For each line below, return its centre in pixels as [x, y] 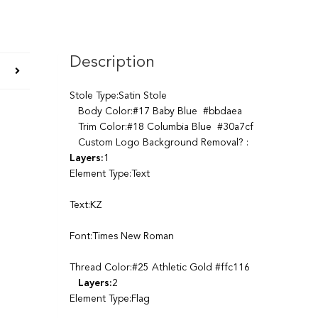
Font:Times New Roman [122, 237]
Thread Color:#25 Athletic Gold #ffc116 [160, 268]
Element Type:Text [110, 174]
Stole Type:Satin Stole [119, 96]
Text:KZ [86, 205]
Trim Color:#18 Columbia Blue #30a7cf [162, 127]
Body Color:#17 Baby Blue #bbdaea [156, 112]
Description [113, 62]
